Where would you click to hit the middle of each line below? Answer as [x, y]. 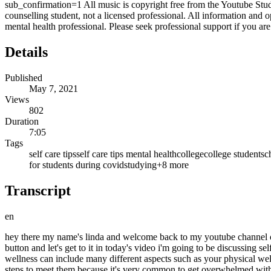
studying [140, 165]
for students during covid [77, 165]
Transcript [38, 191]
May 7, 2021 [54, 89]
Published [24, 78]
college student [232, 154]
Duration [22, 122]
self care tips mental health [126, 154]
